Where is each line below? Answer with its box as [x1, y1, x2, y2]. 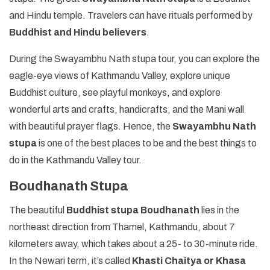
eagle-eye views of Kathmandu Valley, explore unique [9, 70, 230, 81]
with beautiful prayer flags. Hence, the [9, 121, 172, 131]
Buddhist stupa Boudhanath [66, 204, 199, 215]
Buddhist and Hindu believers [9, 27, 146, 37]
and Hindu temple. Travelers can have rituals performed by [9, 10, 253, 20]
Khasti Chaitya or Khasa [132, 255, 246, 266]
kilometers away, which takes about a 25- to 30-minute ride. [9, 238, 258, 249]
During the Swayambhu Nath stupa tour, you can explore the [9, 53, 260, 64]
